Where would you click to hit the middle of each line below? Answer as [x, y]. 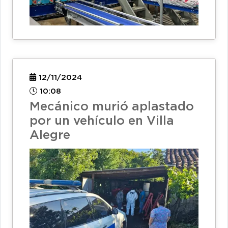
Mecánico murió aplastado [112, 107]
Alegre [50, 135]
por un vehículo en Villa [102, 121]
